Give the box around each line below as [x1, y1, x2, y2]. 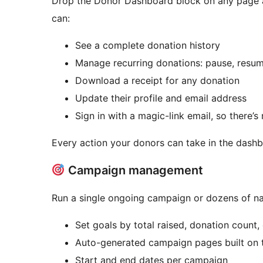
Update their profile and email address [75, 92, 247, 104]
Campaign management [65, 163, 203, 178]
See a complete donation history [75, 39, 220, 52]
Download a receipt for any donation [75, 75, 240, 87]
